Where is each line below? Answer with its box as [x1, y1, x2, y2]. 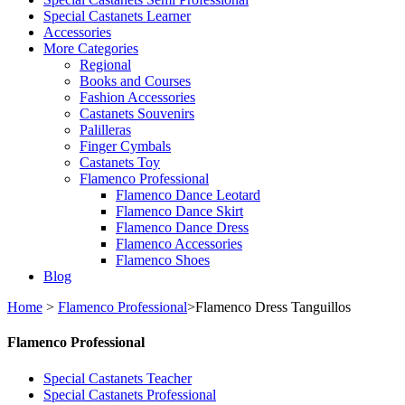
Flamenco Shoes [116, 252, 210, 268]
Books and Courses [80, 73, 191, 89]
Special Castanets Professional [43, 386, 216, 402]
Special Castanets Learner [43, 8, 191, 24]
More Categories [43, 41, 138, 57]
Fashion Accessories [80, 89, 195, 106]
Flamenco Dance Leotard [116, 187, 260, 203]
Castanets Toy [80, 155, 160, 171]
